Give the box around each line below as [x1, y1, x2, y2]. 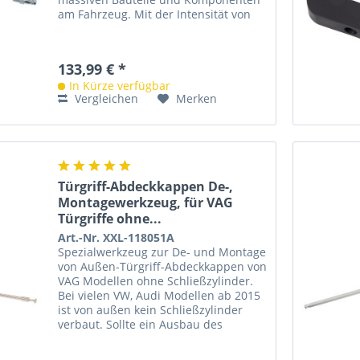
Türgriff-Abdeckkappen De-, [58, 178, 234, 196]
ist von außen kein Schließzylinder [58, 302, 243, 318]
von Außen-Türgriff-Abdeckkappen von [58, 259, 268, 275]
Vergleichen [72, 91, 139, 107]
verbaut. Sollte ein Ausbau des [58, 317, 223, 333]
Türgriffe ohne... [58, 210, 162, 228]
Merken [176, 91, 218, 107]
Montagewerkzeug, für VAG [58, 194, 234, 212]
